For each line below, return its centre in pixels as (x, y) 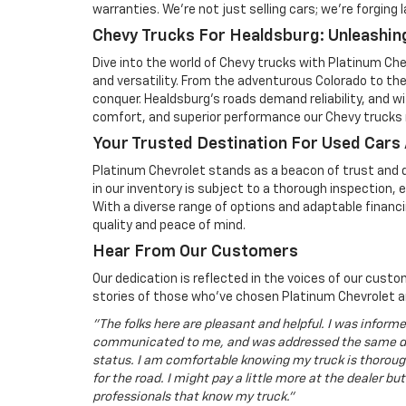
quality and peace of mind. (169, 226)
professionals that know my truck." (193, 397)
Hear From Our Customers (195, 252)
